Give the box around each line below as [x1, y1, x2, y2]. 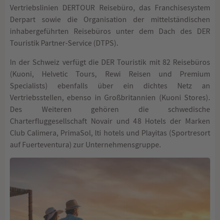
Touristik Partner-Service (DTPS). [10, 38, 118, 49]
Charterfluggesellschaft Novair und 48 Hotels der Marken [10, 116, 210, 126]
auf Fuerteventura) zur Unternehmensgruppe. [10, 139, 161, 150]
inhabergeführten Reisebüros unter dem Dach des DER [10, 27, 210, 37]
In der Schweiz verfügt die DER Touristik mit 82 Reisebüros [10, 57, 210, 67]
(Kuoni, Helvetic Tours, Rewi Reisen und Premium [10, 69, 210, 79]
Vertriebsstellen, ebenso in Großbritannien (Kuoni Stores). [10, 92, 210, 103]
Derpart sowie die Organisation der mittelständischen [10, 15, 210, 25]
